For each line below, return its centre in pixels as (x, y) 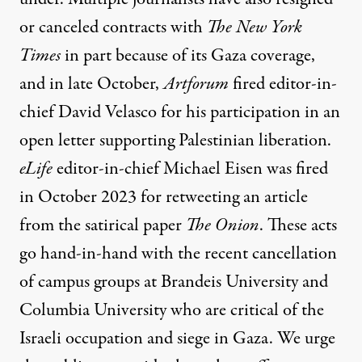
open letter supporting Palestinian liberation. (175, 141)
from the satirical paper (103, 226)
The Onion (223, 226)
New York (269, 28)
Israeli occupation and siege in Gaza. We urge (177, 339)
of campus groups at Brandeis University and (174, 282)
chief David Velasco (88, 113)
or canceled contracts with (113, 28)
